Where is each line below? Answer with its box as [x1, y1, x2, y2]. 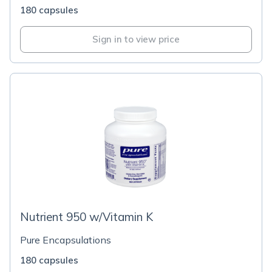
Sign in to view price [92, 33, 180, 45]
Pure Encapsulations [20, 234, 111, 246]
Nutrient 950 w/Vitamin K [20, 209, 153, 224]
